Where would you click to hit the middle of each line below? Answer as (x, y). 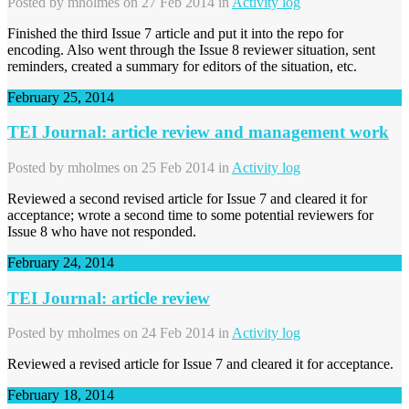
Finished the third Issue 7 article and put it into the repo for (175, 33)
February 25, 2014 (61, 97)
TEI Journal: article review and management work (198, 132)
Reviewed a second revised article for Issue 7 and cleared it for (187, 198)
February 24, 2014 (61, 262)
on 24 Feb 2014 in (176, 333)
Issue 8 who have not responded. (102, 231)
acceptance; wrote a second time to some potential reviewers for (190, 215)
